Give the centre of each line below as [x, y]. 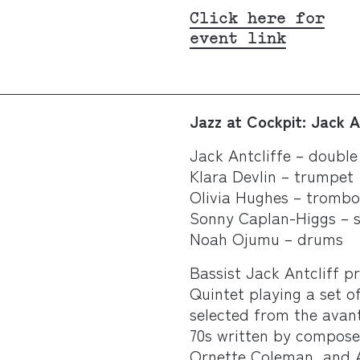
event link [237, 39]
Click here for [257, 18]
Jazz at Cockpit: [250, 121]
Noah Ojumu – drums [266, 238]
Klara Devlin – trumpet [271, 175]
